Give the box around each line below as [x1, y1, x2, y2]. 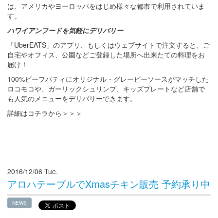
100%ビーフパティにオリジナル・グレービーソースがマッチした [7, 73, 209, 84]
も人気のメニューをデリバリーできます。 [7, 93, 137, 103]
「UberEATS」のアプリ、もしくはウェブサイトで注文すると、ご [7, 39, 210, 50]
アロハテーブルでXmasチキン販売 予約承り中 [7, 176, 210, 191]
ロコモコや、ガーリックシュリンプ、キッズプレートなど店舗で [7, 83, 205, 93]
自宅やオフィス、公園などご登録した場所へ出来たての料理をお [7, 49, 205, 59]
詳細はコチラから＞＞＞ [7, 108, 82, 118]
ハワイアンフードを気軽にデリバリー [7, 25, 123, 35]
